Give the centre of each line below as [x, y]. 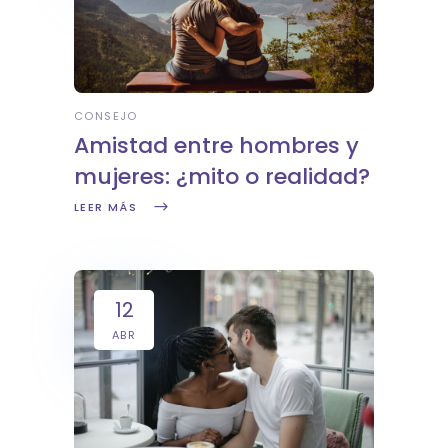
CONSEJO [106, 115]
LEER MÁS [105, 207]
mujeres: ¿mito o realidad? [222, 176]
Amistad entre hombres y [216, 145]
